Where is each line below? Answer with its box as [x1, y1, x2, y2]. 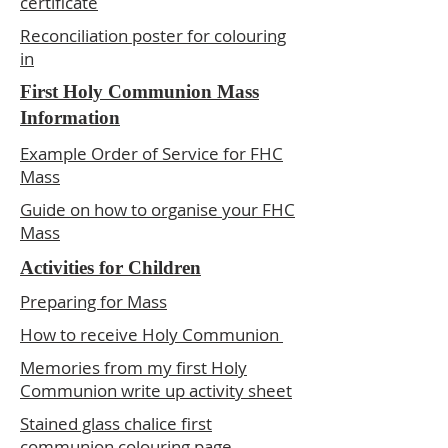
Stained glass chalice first [20, 412, 212, 435]
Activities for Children [20, 257, 201, 278]
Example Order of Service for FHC [20, 142, 283, 165]
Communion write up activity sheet [20, 379, 292, 402]
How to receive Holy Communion [20, 323, 283, 346]
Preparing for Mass [20, 290, 167, 313]
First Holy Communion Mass [20, 81, 259, 102]
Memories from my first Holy [20, 356, 247, 379]
